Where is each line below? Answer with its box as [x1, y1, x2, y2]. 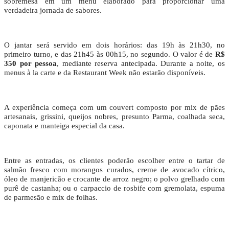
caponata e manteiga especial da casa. [4, 122, 125, 130]
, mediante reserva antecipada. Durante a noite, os [57, 59, 225, 68]
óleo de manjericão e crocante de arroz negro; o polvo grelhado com [4, 175, 225, 184]
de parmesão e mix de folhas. [4, 193, 98, 202]
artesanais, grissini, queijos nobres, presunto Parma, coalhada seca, [4, 112, 225, 121]
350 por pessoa [4, 59, 57, 68]
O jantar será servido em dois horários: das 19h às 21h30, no [4, 41, 225, 50]
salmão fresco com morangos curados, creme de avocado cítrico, [4, 166, 225, 174]
